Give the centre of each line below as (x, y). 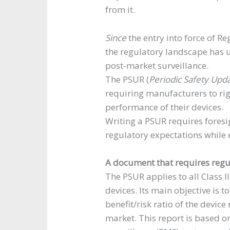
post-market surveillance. (157, 65)
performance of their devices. (165, 107)
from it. (120, 10)
